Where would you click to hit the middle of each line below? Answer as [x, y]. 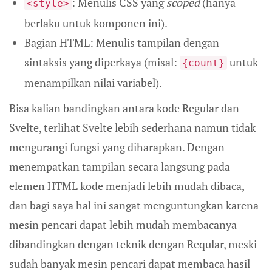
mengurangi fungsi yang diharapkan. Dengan [117, 147]
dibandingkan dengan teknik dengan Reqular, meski [133, 244]
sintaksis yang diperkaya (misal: [102, 62]
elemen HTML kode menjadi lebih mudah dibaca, [127, 185]
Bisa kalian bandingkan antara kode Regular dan [124, 108]
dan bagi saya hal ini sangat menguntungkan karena [134, 205]
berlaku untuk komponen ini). [96, 23]
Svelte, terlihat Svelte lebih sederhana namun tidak [132, 127]
